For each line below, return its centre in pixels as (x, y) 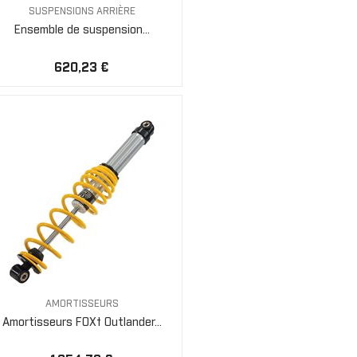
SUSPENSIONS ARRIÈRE (82, 12)
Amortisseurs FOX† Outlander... (82, 322)
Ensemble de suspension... (82, 30)
